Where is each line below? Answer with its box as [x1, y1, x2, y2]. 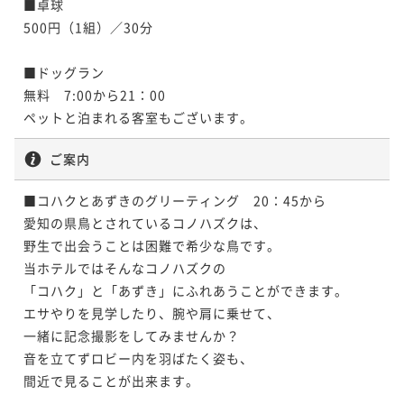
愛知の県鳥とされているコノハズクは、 [23, 213, 267, 232]
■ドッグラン [23, 62, 105, 81]
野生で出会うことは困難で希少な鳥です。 [23, 235, 280, 254]
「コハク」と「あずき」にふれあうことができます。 [23, 280, 348, 299]
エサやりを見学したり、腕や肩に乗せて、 [23, 303, 280, 322]
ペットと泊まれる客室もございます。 [23, 107, 253, 126]
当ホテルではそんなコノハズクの [23, 258, 226, 277]
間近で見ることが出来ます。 [23, 371, 199, 390]
